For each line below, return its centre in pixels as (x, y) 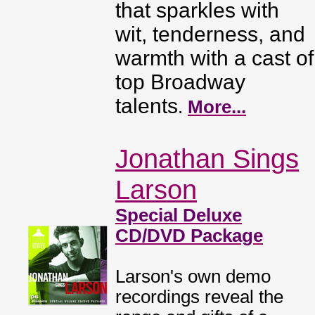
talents (147, 106)
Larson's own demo (193, 276)
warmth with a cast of (214, 58)
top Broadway (180, 82)
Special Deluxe (179, 215)
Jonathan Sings (207, 159)
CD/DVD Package (189, 236)
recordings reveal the (199, 297)
